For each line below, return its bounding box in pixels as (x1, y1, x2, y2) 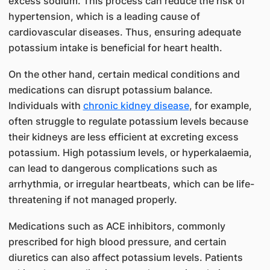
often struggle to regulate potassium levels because (8, 115, 248, 127)
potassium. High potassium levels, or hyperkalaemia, (8, 146, 252, 159)
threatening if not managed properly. (8, 193, 177, 206)
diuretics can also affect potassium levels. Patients (8, 251, 243, 263)
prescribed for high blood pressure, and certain (8, 236, 227, 248)
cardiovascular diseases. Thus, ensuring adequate (8, 26, 241, 38)
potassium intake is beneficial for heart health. (8, 42, 222, 54)
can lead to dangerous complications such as (8, 162, 218, 174)
